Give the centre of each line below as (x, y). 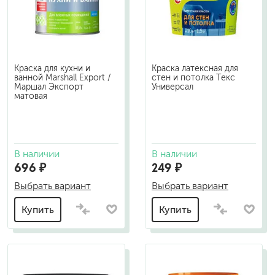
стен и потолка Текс (193, 77)
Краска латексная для (195, 68)
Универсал (172, 87)
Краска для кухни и (52, 68)
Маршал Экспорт (49, 87)
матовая (31, 96)
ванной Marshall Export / (63, 77)
